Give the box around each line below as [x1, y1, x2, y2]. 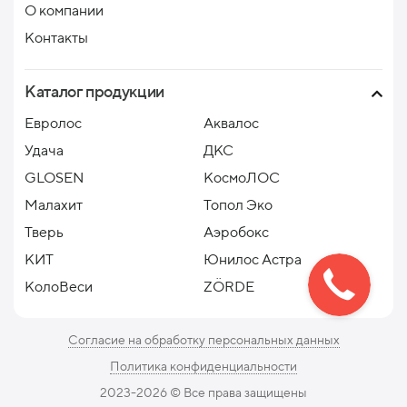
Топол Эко [203, 196, 273, 213]
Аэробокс [203, 223, 269, 241]
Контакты [25, 29, 88, 46]
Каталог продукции [25, 82, 164, 101]
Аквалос [203, 114, 259, 132]
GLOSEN [25, 169, 84, 186]
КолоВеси [25, 278, 93, 295]
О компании [25, 2, 104, 19]
